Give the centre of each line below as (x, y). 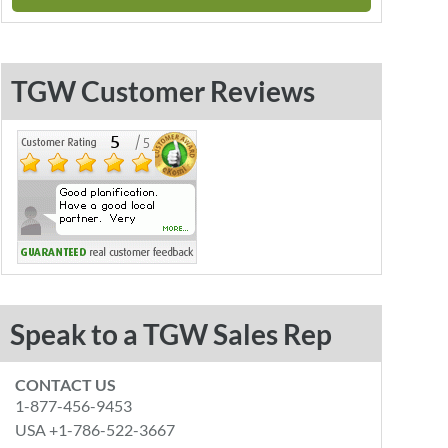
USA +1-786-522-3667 (95, 429)
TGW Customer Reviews (162, 91)
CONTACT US (66, 384)
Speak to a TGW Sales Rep (171, 334)
